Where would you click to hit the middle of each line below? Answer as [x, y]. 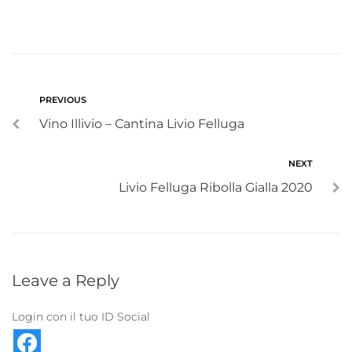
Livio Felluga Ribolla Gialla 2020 [216, 187]
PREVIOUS [63, 100]
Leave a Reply [66, 280]
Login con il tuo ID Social [81, 317]
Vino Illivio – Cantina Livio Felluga [142, 124]
